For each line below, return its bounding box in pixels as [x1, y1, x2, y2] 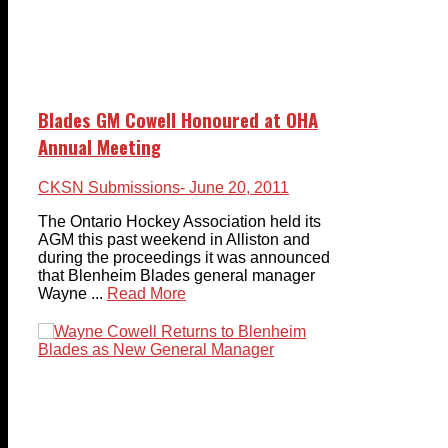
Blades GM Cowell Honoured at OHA [38, 105, 318, 133]
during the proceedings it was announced [38, 248, 330, 266]
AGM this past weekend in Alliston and [38, 230, 310, 248]
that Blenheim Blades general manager [38, 266, 315, 284]
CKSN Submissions [38, 178, 180, 196]
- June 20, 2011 [180, 178, 289, 196]
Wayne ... [38, 284, 103, 302]
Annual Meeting [38, 132, 161, 160]
